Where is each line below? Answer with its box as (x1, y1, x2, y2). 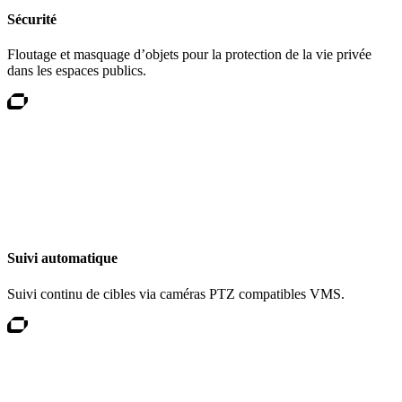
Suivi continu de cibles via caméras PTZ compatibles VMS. (7, 285, 345, 301)
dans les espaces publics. (7, 63, 146, 78)
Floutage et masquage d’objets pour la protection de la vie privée (7, 47, 371, 62)
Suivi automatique (7, 250, 118, 267)
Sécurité (7, 11, 57, 27)
